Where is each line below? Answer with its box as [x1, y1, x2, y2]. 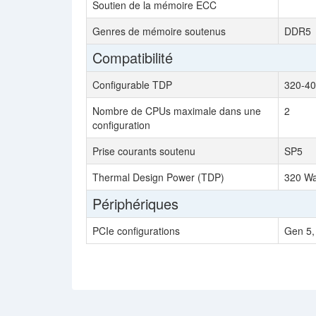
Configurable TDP [92, 78, 172, 92]
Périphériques [92, 193, 178, 214]
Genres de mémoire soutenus [92, 24, 226, 38]
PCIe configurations [92, 224, 180, 238]
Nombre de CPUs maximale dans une [92, 104, 261, 118]
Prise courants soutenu [92, 144, 195, 158]
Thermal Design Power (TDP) [92, 170, 224, 184]
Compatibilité [92, 47, 173, 68]
